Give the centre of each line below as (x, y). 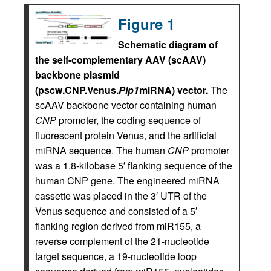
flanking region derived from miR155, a (118, 226)
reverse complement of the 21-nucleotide (122, 241)
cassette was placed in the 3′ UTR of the (121, 196)
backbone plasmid (77, 75)
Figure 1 (146, 24)
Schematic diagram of (168, 45)
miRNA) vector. (174, 90)
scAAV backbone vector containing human (126, 105)
